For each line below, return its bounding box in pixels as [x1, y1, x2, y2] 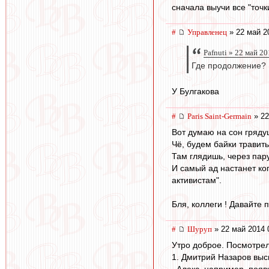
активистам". [172, 175, 222, 185]
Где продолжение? [192, 61, 266, 71]
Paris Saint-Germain [187, 112, 252, 121]
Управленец [187, 27, 227, 37]
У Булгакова [172, 86, 219, 97]
